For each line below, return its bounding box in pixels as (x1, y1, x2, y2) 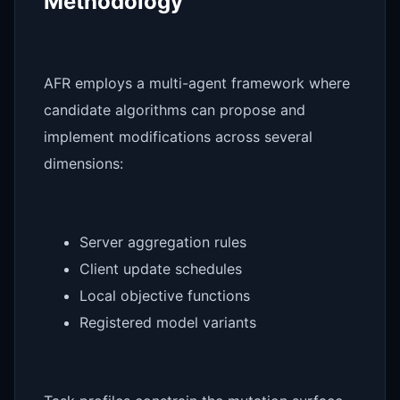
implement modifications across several (44, 127, 312, 146)
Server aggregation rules (79, 232, 246, 251)
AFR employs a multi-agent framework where (44, 73, 350, 92)
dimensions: (44, 154, 123, 172)
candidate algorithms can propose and (44, 100, 305, 119)
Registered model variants (79, 312, 256, 331)
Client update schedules (79, 259, 242, 278)
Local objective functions (79, 286, 250, 304)
